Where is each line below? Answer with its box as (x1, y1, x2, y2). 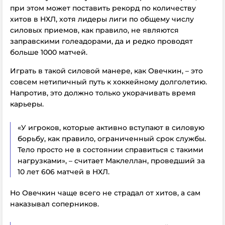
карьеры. (10, 99, 44, 108)
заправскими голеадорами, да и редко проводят (10, 37, 193, 46)
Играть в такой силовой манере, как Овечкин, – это (10, 66, 203, 75)
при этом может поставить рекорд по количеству (10, 4, 196, 13)
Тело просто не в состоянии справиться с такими (18, 145, 203, 154)
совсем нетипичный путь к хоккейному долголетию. (10, 77, 207, 86)
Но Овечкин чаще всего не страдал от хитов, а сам (10, 188, 200, 197)
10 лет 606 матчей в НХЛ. (18, 167, 109, 176)
